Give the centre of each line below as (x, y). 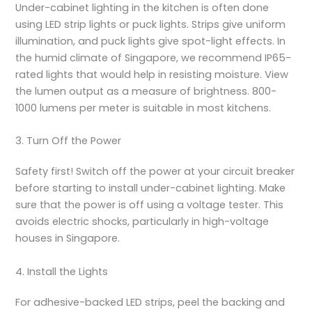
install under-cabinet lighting (182, 188)
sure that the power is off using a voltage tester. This (150, 205)
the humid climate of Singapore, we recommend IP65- (154, 57)
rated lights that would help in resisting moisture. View (152, 74)
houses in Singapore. (68, 239)
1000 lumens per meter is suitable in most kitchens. (143, 108)
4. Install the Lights (62, 271)
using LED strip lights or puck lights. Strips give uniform (151, 24)
